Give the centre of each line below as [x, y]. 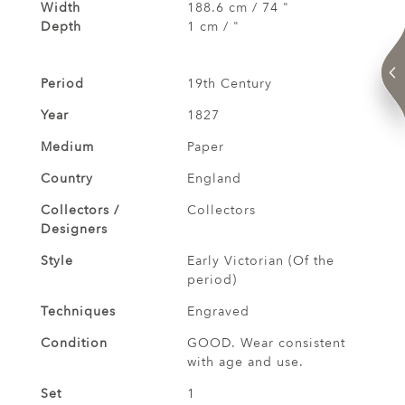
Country [67, 178]
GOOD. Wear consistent [266, 343]
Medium [67, 146]
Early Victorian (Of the [260, 260]
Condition [74, 343]
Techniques [78, 311]
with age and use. [245, 362]
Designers [74, 229]
